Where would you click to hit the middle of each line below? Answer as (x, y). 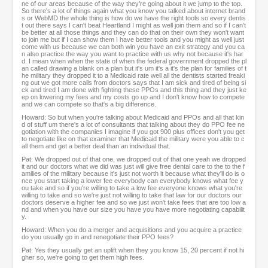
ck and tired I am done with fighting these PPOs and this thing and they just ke (134, 90)
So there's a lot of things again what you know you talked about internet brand (133, 11)
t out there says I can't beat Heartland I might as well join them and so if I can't (134, 25)
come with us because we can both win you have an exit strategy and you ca (133, 47)
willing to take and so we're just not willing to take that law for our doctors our (132, 195)
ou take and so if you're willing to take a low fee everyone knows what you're (132, 188)
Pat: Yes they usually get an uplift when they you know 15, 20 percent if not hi (133, 250)
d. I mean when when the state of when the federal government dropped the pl (134, 61)
